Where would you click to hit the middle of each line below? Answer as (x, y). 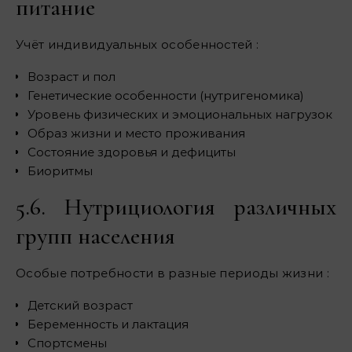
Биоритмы (60, 171)
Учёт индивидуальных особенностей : (137, 45)
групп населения (95, 236)
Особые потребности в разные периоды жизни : (172, 273)
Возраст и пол (71, 77)
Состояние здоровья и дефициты (132, 152)
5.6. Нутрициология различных (176, 207)
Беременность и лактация (108, 324)
